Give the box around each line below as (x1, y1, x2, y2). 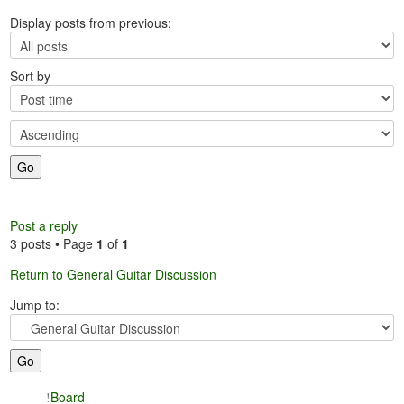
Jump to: (10, 296, 60, 315)
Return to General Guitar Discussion (10, 265, 217, 284)
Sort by (10, 67, 55, 86)
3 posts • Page (10, 234, 97, 253)
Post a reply (10, 216, 78, 235)
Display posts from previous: (10, 14, 176, 32)
